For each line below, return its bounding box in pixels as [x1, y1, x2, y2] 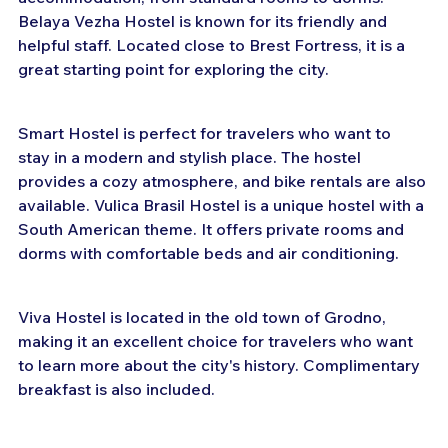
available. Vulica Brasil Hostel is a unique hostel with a [18, 194, 428, 215]
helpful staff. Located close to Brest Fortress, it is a [18, 34, 409, 55]
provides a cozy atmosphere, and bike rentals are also [18, 170, 430, 191]
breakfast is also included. [18, 378, 215, 399]
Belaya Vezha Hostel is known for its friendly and [18, 10, 391, 31]
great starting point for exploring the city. [18, 58, 329, 79]
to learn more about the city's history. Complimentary [18, 354, 424, 375]
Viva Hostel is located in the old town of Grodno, [18, 306, 390, 327]
